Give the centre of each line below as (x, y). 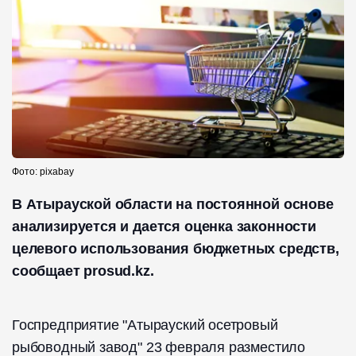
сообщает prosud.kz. (83, 271)
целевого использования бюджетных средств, (176, 249)
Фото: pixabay (43, 172)
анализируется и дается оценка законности (164, 227)
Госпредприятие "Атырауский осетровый (145, 325)
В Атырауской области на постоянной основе (173, 205)
